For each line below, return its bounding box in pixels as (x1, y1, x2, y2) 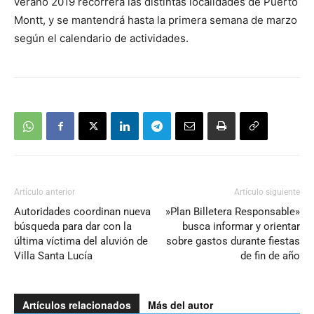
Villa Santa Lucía (14, 250, 93, 263)
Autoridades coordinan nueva (14, 205, 151, 219)
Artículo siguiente (234, 187, 300, 198)
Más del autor (148, 298, 213, 313)
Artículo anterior (14, 187, 75, 198)
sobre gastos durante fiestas (166, 235, 300, 248)
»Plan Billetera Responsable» (165, 205, 300, 219)
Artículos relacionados (22, 298, 131, 313)
